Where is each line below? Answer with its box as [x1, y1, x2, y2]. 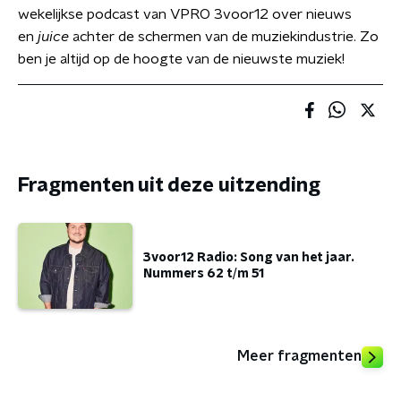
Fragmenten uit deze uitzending [18, 175, 320, 195]
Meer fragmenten [237, 349, 362, 363]
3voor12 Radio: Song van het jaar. [143, 252, 354, 264]
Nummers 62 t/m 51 [143, 268, 264, 280]
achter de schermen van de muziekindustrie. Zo [69, 30, 379, 44]
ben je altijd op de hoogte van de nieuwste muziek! [18, 52, 345, 66]
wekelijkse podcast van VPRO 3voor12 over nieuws [18, 7, 352, 21]
